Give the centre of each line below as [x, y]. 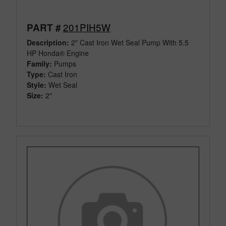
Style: [37, 85]
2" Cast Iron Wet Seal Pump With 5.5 [129, 43]
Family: [39, 64]
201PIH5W [87, 27]
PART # [44, 28]
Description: [48, 43]
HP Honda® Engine [58, 53]
